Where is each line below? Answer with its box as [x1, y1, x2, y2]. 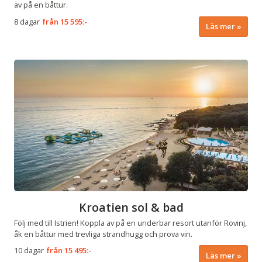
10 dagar [14, 245, 44, 256]
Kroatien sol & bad [78, 199, 184, 215]
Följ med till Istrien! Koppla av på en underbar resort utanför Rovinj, [14, 217, 247, 228]
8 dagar [14, 16, 40, 27]
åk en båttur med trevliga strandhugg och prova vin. [14, 228, 192, 239]
